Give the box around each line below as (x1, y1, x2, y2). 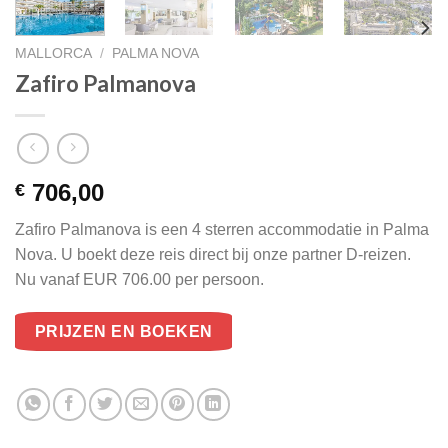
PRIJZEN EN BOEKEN (34, 323, 213, 341)
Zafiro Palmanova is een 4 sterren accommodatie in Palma (15, 220, 429, 238)
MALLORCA (15, 46, 92, 62)
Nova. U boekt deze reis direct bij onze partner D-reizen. (15, 245, 411, 263)
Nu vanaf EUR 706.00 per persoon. (15, 270, 264, 288)
